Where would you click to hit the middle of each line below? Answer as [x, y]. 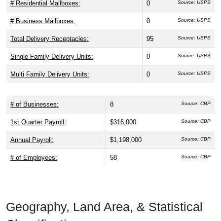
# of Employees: [34, 158]
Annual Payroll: [32, 140]
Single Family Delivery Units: [52, 57]
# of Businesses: [35, 105]
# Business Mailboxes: [43, 21]
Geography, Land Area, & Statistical [104, 207]
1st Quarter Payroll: [38, 122]
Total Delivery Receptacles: [50, 39]
